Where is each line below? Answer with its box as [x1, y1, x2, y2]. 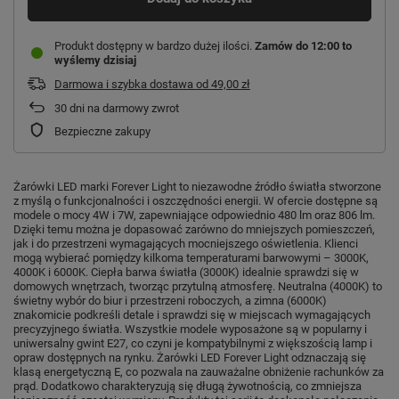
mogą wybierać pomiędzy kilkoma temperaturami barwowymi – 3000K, [13, 250, 369, 265]
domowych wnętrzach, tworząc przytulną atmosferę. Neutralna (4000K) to [13, 279, 382, 293]
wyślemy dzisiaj [54, 53, 136, 67]
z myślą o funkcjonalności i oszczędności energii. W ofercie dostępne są [13, 193, 378, 208]
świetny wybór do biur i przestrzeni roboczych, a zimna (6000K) [13, 293, 327, 307]
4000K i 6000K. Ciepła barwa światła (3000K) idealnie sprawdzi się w [13, 265, 359, 279]
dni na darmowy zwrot [67, 101, 179, 115]
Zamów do [255, 38, 311, 53]
